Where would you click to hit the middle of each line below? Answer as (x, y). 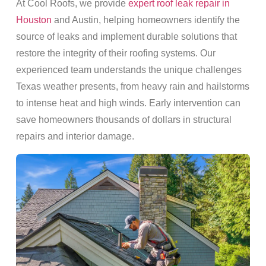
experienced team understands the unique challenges (129, 70)
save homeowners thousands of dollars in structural (123, 120)
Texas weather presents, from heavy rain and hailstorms (132, 87)
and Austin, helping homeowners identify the (145, 20)
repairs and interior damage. (75, 137)
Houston (34, 20)
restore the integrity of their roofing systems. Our (115, 53)
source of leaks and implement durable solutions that (126, 37)
